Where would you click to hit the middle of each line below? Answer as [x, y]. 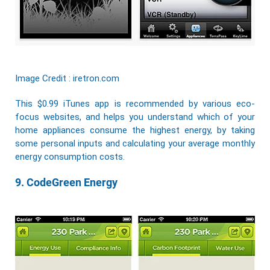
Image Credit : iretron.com [67, 78]
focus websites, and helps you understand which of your [135, 117]
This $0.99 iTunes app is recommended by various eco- [135, 103]
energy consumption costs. [70, 156]
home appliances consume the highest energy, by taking [135, 130]
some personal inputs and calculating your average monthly [135, 143]
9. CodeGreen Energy [66, 182]
